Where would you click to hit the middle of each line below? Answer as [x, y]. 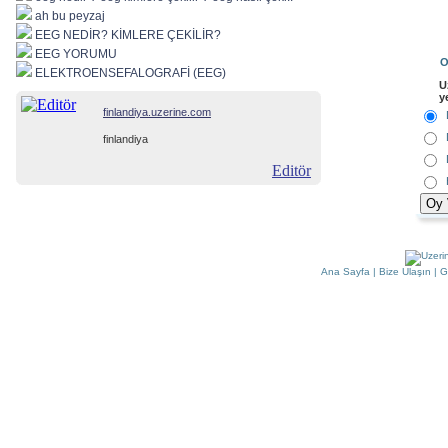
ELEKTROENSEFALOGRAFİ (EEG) [130, 73]
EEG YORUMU [76, 54]
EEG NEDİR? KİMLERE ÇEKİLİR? [128, 35]
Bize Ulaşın [404, 271]
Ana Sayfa [345, 271]
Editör [291, 170]
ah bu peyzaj [70, 16]
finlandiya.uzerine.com [157, 112]
